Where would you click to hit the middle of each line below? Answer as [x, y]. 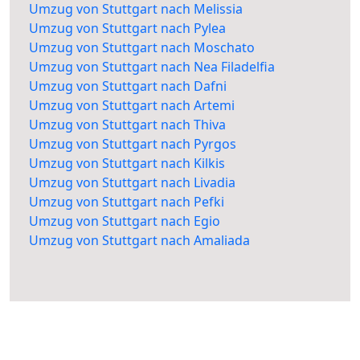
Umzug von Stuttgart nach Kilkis [127, 164]
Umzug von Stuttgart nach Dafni [128, 86]
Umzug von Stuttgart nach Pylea [127, 29]
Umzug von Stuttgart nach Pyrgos [133, 144]
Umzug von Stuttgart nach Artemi [132, 106]
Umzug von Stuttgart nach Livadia [132, 183]
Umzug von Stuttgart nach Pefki [127, 202]
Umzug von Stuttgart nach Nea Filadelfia [152, 67]
